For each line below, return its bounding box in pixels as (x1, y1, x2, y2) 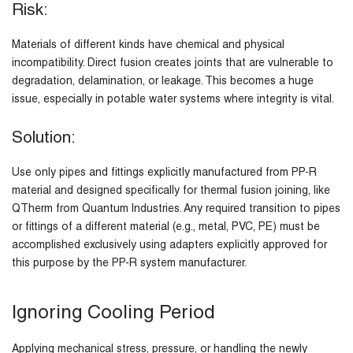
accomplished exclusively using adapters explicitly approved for (12, 240, 327, 252)
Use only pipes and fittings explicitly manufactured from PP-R (12, 168, 317, 180)
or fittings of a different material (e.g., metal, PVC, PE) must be (12, 222, 320, 234)
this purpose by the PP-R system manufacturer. (12, 258, 247, 270)
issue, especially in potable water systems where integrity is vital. (12, 95, 334, 106)
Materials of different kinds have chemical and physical (12, 40, 284, 52)
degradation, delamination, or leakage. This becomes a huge (12, 76, 314, 88)
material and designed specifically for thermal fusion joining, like (12, 186, 330, 198)
